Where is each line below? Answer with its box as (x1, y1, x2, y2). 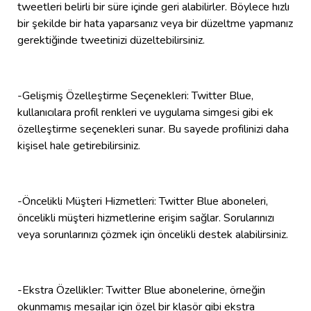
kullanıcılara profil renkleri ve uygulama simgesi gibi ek (17, 104, 274, 120)
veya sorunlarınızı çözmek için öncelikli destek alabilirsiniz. (17, 226, 288, 242)
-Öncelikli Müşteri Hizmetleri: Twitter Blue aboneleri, (17, 193, 268, 209)
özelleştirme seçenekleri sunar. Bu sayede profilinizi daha (17, 121, 289, 137)
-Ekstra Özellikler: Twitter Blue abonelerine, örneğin (17, 282, 265, 298)
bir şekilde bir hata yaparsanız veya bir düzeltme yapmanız (17, 15, 293, 31)
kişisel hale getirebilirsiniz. (17, 137, 140, 153)
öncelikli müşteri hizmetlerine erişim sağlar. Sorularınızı (17, 210, 274, 226)
